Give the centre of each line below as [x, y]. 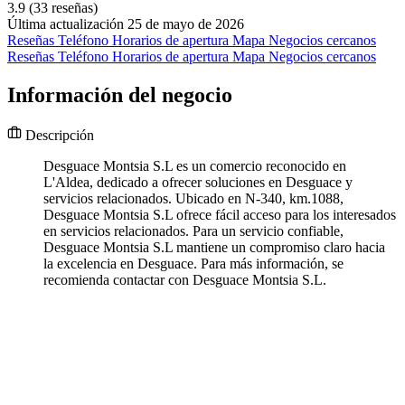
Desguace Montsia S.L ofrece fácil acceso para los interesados [220, 215]
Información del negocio [120, 95]
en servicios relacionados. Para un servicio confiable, [193, 231]
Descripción [58, 136]
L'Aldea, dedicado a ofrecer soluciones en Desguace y [198, 183]
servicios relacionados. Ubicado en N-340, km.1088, [193, 199]
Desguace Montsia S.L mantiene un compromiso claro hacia [214, 248]
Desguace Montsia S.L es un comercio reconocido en [195, 166]
